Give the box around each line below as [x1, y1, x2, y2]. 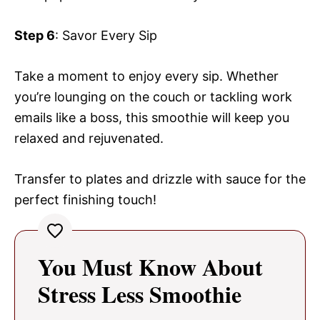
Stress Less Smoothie [38, 277, 241, 311]
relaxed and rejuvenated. [14, 131, 164, 146]
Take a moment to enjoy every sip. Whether [14, 69, 279, 84]
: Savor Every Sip [55, 28, 157, 44]
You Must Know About [38, 250, 263, 284]
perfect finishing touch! [14, 192, 156, 208]
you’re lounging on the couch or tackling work [14, 89, 292, 105]
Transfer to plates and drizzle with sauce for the [14, 171, 306, 187]
